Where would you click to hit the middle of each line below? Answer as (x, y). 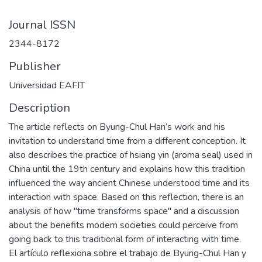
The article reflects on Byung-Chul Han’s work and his (117, 127)
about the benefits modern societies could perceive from (123, 225)
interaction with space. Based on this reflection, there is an (126, 197)
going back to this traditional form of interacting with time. (125, 239)
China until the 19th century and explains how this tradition (127, 169)
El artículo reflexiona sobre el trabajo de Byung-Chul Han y (127, 253)
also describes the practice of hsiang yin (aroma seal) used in (131, 155)
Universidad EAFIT (47, 85)
